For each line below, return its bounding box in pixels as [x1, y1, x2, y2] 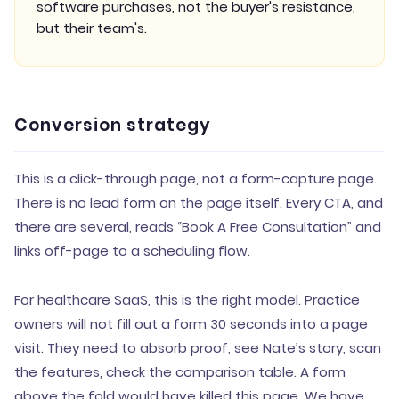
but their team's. [37, 19, 147, 37]
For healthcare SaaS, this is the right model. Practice [14, 290, 360, 309]
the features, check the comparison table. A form [14, 362, 346, 381]
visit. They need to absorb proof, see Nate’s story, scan [14, 338, 381, 357]
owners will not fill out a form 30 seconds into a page [14, 314, 368, 333]
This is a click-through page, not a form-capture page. [14, 169, 377, 188]
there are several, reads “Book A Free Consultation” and [14, 217, 381, 236]
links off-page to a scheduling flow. [14, 241, 250, 260]
